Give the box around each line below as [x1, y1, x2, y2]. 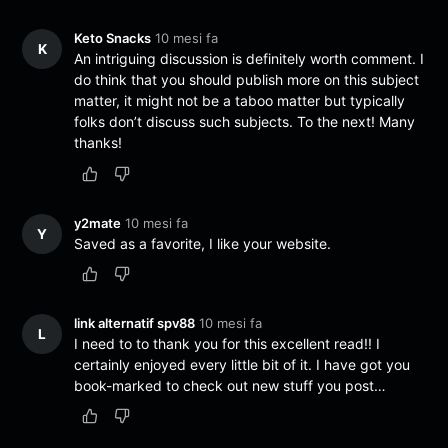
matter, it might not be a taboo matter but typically [74, 92, 406, 110]
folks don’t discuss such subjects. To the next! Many [74, 113, 416, 131]
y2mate [74, 214, 122, 231]
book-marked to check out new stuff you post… [74, 376, 387, 394]
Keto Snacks [74, 30, 152, 47]
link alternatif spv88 [74, 314, 196, 331]
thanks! [74, 134, 123, 152]
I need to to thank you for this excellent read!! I [74, 334, 381, 352]
